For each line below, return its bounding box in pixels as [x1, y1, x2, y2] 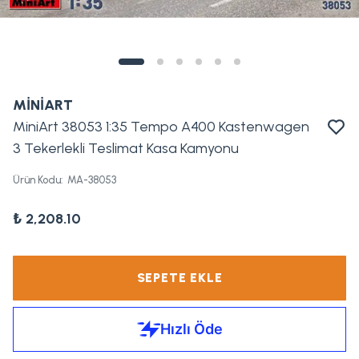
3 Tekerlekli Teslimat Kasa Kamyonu [13, 139, 239, 157]
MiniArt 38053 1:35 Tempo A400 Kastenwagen [13, 118, 309, 135]
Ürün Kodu [13, 174, 61, 186]
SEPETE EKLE [136, 270, 223, 285]
